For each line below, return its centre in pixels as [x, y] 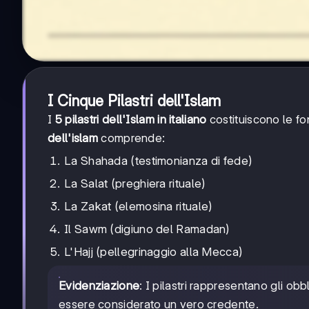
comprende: [132, 138]
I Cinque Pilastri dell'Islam [134, 100]
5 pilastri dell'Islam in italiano [131, 119]
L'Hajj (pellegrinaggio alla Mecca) [153, 251]
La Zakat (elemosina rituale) [138, 206]
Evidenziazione [99, 285]
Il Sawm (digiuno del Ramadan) [147, 229]
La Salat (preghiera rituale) [135, 183]
